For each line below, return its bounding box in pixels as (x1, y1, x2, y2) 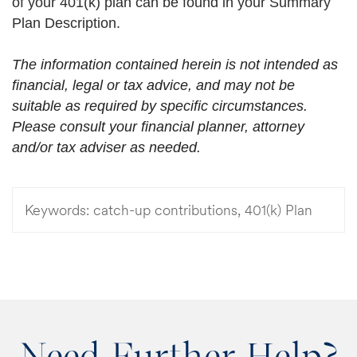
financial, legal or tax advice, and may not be (12, 76, 295, 93)
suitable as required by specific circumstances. (12, 97, 312, 114)
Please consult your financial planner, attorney (12, 118, 304, 135)
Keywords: (25, 201, 89, 218)
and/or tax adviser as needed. (12, 139, 201, 155)
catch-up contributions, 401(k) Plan (89, 201, 312, 218)
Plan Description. (12, 14, 120, 31)
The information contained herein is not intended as (12, 56, 338, 73)
